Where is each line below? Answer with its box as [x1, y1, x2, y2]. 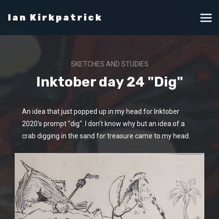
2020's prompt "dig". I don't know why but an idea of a [22, 120, 185, 128]
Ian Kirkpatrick [8, 12, 103, 23]
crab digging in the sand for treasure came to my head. [22, 132, 190, 140]
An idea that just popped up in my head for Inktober [22, 108, 179, 115]
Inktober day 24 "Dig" [36, 74, 183, 90]
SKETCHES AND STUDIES [70, 60, 149, 68]
